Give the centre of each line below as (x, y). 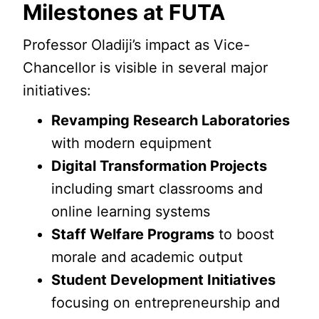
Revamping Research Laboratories (171, 120)
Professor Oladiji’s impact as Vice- (137, 45)
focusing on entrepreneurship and (166, 303)
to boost (245, 234)
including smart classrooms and (157, 189)
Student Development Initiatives (164, 280)
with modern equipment (132, 143)
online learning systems (131, 211)
